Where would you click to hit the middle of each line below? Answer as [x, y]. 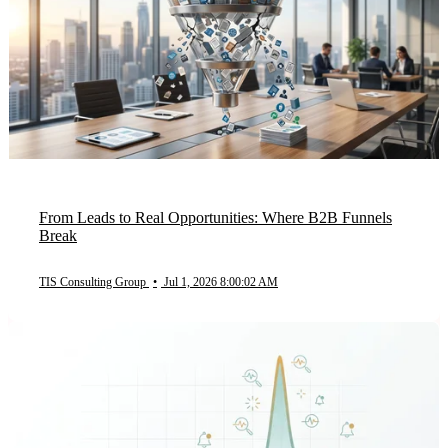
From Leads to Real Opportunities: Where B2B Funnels [215, 218]
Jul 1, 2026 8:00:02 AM [221, 282]
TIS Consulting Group [94, 282]
